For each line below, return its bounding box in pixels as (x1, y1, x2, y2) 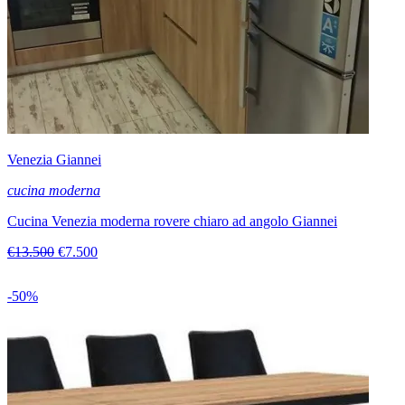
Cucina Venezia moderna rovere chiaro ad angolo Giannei (7, 213, 337, 230)
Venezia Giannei (7, 152, 101, 168)
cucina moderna (7, 183, 100, 199)
